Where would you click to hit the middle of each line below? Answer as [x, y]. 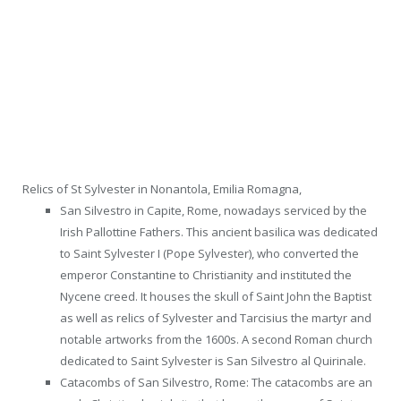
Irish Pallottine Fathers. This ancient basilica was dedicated [219, 232]
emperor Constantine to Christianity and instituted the [206, 275]
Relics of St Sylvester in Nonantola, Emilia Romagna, [162, 189]
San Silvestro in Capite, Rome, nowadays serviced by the [213, 211]
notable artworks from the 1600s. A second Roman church [216, 340]
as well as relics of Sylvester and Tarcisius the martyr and [216, 318]
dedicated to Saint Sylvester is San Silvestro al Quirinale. [213, 361]
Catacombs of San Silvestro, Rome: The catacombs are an [216, 383]
